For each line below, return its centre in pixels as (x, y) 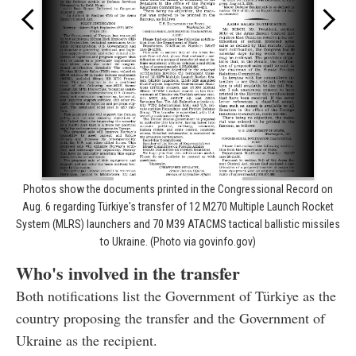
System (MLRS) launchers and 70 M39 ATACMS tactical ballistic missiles (178, 224)
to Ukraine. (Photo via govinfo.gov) (178, 241)
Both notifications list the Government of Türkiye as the (176, 295)
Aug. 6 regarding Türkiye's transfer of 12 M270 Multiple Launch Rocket (178, 206)
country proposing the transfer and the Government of (170, 317)
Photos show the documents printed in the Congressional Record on (178, 189)
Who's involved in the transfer (128, 273)
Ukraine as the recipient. (87, 340)
